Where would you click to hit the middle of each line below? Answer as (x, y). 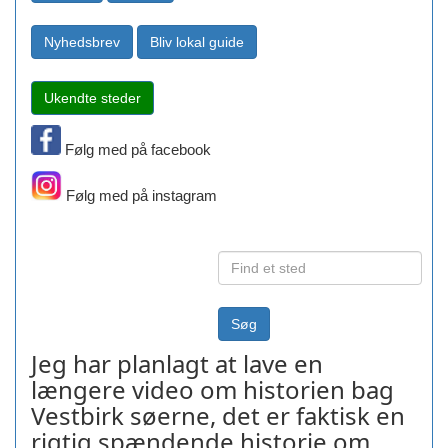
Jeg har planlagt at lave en (177, 364)
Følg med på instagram (139, 196)
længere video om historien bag (212, 390)
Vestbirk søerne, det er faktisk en (218, 416)
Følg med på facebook (140, 150)
